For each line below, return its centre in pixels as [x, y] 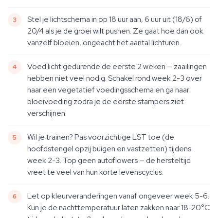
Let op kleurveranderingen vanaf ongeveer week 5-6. [118, 196]
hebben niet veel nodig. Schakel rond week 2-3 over [115, 78]
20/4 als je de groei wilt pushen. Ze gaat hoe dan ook [115, 31]
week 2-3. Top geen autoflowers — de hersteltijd [109, 160]
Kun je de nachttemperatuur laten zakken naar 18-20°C [118, 208]
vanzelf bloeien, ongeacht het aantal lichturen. [104, 43]
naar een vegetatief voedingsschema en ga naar [108, 90]
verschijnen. [47, 113]
